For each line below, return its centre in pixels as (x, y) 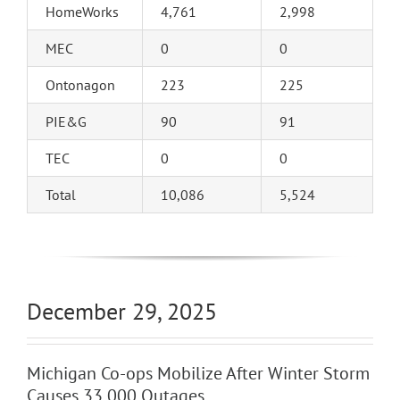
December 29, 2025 (121, 312)
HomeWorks (82, 12)
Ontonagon (80, 85)
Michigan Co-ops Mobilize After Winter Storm (198, 374)
